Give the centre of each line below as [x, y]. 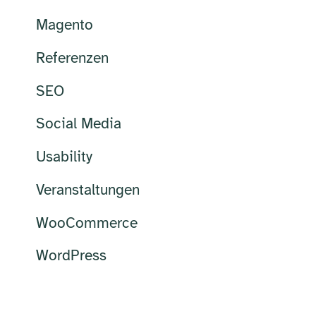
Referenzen [72, 57]
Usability [64, 157]
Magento [64, 25]
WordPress [71, 256]
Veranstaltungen [87, 189]
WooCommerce [86, 223]
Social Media [78, 124]
